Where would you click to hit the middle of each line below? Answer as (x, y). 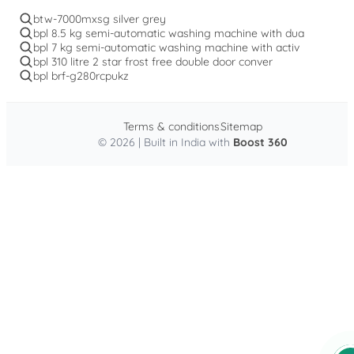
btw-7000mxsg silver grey (100, 19)
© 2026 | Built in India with (166, 142)
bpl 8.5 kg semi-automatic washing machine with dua (169, 33)
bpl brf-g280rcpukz (81, 75)
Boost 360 (260, 142)
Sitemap (241, 126)
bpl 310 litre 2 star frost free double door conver (153, 61)
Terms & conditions (171, 126)
